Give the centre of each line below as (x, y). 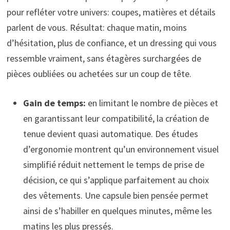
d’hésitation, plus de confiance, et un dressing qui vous (111, 43)
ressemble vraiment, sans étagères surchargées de (104, 58)
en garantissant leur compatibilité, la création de (116, 118)
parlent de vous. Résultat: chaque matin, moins (97, 27)
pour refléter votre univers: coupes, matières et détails (111, 12)
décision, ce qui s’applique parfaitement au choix (116, 180)
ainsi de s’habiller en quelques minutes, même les (117, 210)
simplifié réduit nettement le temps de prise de (113, 164)
